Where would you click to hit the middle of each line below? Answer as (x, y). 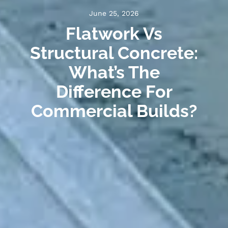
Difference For (114, 92)
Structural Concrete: (114, 53)
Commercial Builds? (114, 111)
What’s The (114, 72)
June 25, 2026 (114, 13)
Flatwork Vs (114, 34)
